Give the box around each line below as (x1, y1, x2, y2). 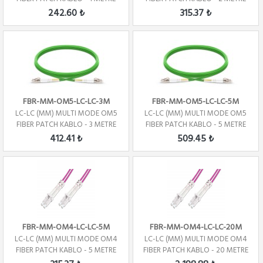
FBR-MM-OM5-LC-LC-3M (22, 95, 110, 109)
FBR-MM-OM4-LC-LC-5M (22, 220, 110, 234)
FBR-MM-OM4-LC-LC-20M (149, 220, 242, 234)
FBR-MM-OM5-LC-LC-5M (152, 95, 240, 109)
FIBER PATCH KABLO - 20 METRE (143, 244, 248, 257)
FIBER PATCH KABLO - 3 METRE (16, 118, 116, 131)
